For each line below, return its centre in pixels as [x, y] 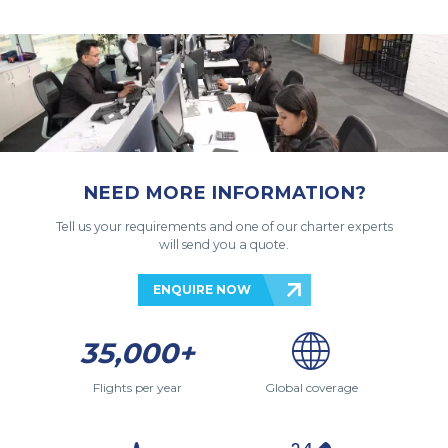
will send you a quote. [224, 245]
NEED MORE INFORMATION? [224, 193]
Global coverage [311, 388]
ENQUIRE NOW [201, 290]
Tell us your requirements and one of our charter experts [224, 227]
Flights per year [137, 388]
